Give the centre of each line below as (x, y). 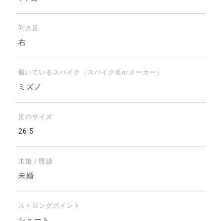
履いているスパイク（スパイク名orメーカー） (91, 73)
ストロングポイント (49, 206)
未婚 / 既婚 (35, 161)
